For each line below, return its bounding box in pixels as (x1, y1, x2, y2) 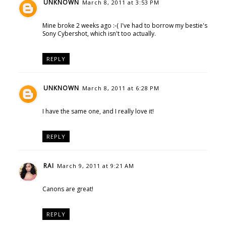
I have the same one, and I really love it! (42, 107, 154, 116)
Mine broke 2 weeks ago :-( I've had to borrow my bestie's (42, 21, 208, 30)
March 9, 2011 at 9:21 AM (56, 161, 134, 169)
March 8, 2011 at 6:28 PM (82, 84, 159, 92)
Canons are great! (42, 184, 93, 193)
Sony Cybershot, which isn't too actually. (42, 29, 156, 38)
